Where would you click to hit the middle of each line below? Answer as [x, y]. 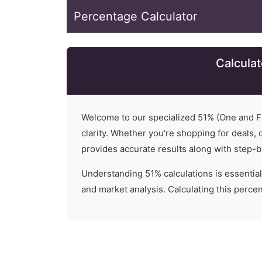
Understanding [113, 173]
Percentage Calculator [135, 16]
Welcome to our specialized [139, 117]
